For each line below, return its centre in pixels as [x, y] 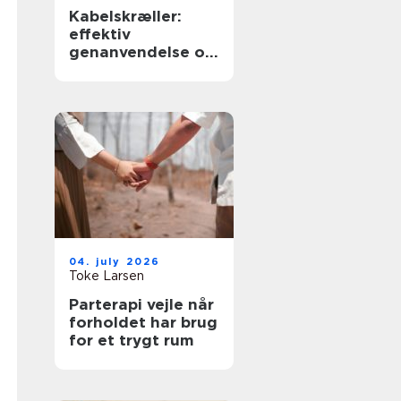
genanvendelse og [142, 52]
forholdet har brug [143, 322]
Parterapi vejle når [128, 304]
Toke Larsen [107, 276]
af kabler [104, 88]
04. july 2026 [115, 261]
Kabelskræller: [125, 16]
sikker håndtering [139, 70]
